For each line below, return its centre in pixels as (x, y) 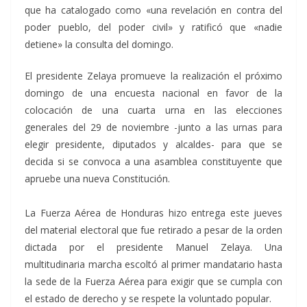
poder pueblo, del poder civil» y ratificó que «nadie (153, 27)
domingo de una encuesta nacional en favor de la (153, 93)
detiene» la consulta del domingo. (99, 44)
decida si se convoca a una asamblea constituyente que (153, 161)
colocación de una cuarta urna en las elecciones (153, 110)
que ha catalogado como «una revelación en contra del (153, 10)
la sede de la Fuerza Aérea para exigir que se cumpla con (153, 281)
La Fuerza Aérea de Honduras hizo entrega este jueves (153, 213)
